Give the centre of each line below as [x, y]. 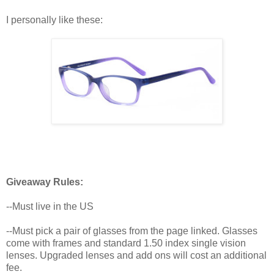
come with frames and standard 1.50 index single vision [126, 243]
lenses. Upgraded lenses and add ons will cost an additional [136, 256]
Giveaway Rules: [45, 182]
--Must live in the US [50, 207]
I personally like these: [54, 20]
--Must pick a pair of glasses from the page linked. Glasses [132, 231]
